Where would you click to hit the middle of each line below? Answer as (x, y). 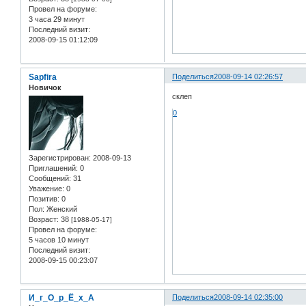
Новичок (45, 87)
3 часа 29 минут (57, 19)
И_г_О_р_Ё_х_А (61, 298)
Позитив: (44, 199)
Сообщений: (50, 179)
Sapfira (43, 77)
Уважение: (46, 189)
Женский (61, 209)
